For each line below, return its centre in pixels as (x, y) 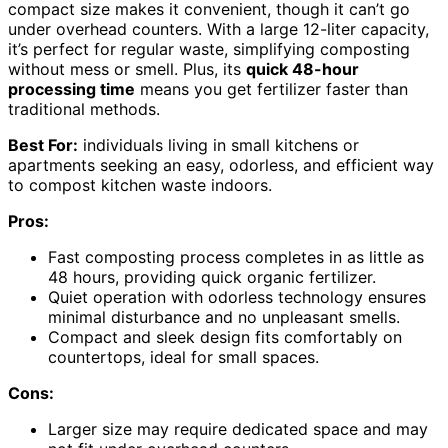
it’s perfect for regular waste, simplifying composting (209, 49)
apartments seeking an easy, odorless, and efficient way (221, 165)
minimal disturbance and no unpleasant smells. (224, 317)
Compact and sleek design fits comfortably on (225, 337)
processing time (71, 89)
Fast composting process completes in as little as (236, 257)
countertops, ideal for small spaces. (183, 357)
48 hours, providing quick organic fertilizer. (212, 277)
